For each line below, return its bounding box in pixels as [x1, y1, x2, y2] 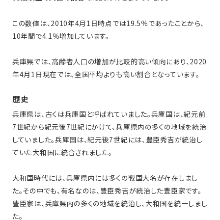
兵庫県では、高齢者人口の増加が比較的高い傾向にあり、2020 [12, 56, 207, 67]
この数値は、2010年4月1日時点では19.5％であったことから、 [12, 18, 205, 28]
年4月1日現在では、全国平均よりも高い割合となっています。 [12, 69, 200, 80]
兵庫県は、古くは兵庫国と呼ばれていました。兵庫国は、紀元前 [12, 109, 206, 119]
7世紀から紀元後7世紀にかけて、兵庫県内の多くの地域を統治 [12, 122, 207, 132]
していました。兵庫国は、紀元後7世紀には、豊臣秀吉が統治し [12, 135, 203, 145]
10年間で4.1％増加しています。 [12, 31, 110, 41]
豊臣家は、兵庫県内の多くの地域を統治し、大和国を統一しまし [12, 198, 208, 209]
